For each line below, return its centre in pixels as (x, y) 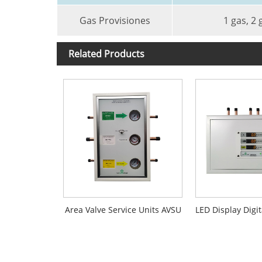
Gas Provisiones (115, 20)
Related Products (106, 54)
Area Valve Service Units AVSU (123, 210)
